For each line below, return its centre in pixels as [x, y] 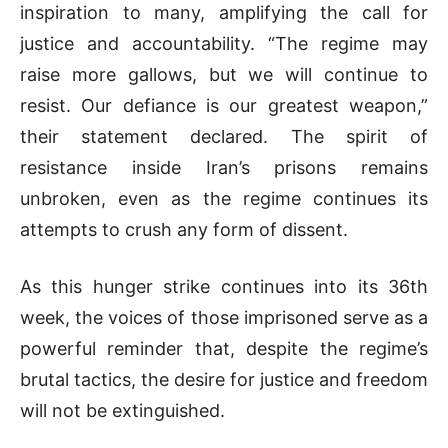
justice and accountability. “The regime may [224, 43]
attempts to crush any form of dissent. [184, 229]
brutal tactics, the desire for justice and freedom [224, 379]
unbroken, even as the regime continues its [224, 198]
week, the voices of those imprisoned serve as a [224, 317]
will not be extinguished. [122, 410]
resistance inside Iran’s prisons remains [224, 167]
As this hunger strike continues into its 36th [224, 286]
